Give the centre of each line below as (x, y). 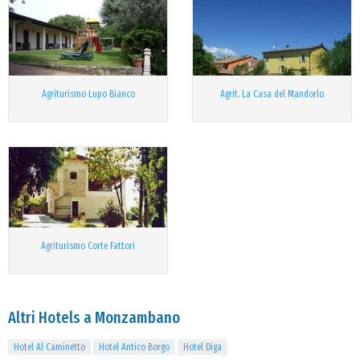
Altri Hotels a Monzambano (94, 317)
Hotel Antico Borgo (134, 347)
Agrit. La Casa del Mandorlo (272, 94)
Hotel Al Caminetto (49, 347)
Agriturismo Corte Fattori (88, 246)
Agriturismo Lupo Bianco (88, 94)
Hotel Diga (202, 347)
